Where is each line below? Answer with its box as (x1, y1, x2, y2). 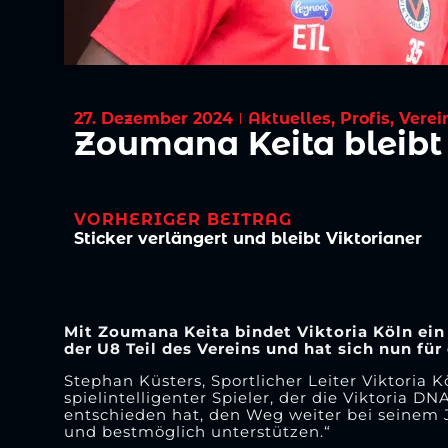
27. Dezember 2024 (74, 108, 234, 128)
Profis (340, 108, 391, 128)
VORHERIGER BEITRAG (74, 209, 293, 229)
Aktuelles (248, 108, 332, 128)
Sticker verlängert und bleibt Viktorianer (74, 228, 423, 248)
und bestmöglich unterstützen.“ (63, 422, 331, 442)
